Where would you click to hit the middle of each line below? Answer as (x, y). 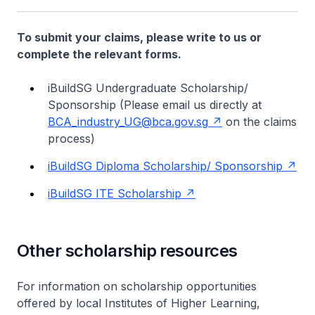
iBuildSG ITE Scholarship (115, 193)
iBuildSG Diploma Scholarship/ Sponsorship (165, 166)
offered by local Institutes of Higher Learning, (139, 303)
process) (71, 138)
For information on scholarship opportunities (137, 286)
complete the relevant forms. (99, 54)
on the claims (259, 121)
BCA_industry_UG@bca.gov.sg (128, 121)
